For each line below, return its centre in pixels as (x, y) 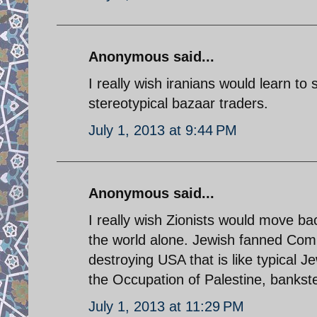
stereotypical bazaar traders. (178, 103)
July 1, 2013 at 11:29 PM (166, 306)
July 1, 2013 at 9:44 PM (163, 130)
